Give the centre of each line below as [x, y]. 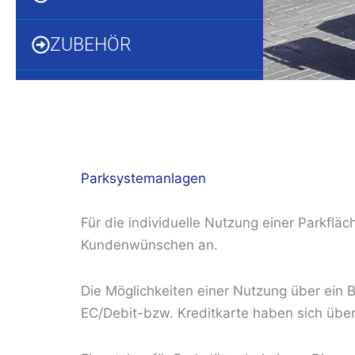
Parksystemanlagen [143, 178]
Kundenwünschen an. [149, 245]
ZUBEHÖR [91, 45]
